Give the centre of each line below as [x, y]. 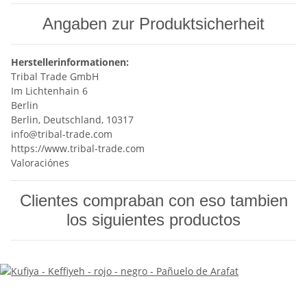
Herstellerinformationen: [70, 62]
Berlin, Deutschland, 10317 [72, 120]
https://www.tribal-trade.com [78, 149]
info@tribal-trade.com [62, 134]
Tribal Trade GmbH [55, 77]
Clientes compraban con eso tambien [153, 201]
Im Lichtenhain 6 [49, 91]
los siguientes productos [153, 220]
